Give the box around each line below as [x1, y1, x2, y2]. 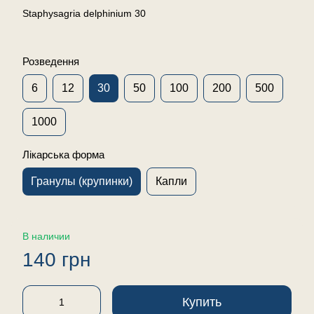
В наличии [22, 230, 70, 242]
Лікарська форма [22, 148, 104, 161]
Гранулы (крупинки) [31, 175, 132, 187]
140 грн [22, 248, 90, 271]
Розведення [22, 55, 79, 67]
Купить [182, 294, 221, 309]
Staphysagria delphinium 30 [22, 7, 146, 19]
